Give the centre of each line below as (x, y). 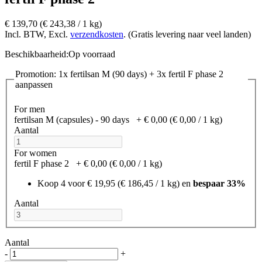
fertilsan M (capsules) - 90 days (72, 119)
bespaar (209, 183)
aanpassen (34, 85)
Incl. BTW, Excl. (37, 35)
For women (35, 153)
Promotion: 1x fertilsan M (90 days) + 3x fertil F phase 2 (119, 74)
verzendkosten (97, 35)
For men (30, 109)
